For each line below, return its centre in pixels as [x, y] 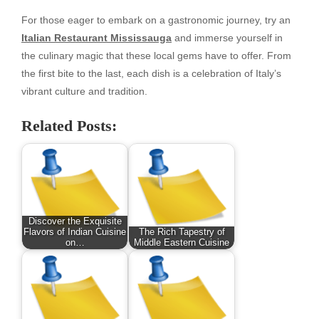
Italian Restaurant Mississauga [96, 38]
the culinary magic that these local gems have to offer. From [156, 56]
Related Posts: [69, 125]
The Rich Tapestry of [182, 232]
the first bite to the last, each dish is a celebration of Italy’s [151, 74]
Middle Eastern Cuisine [182, 242]
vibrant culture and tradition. [84, 91]
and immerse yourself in [227, 38]
